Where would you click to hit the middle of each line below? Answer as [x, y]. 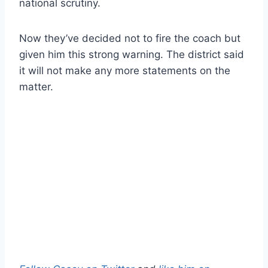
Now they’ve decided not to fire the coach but [130, 38]
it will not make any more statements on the [125, 70]
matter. [36, 86]
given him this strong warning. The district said [132, 54]
